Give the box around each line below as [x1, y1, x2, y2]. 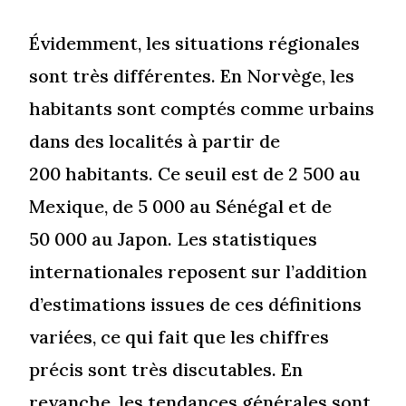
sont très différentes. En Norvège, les [29, 64, 355, 88]
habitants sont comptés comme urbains [29, 97, 375, 121]
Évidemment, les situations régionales [29, 32, 361, 55]
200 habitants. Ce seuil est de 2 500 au [29, 162, 362, 186]
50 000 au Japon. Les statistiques [29, 227, 318, 251]
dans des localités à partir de [29, 130, 281, 153]
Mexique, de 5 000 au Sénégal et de [29, 195, 333, 218]
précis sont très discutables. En [29, 358, 304, 382]
